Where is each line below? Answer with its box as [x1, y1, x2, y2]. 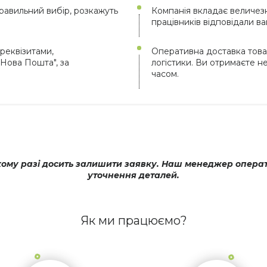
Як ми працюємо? [80, 213, 187, 228]
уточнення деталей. [88, 169, 179, 181]
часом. [151, 68, 179, 79]
